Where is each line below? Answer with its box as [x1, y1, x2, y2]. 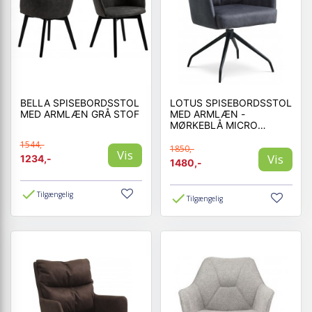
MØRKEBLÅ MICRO [169, 119, 258, 131]
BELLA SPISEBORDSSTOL [19, 97, 139, 109]
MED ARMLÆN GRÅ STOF [113, 108, 139, 120]
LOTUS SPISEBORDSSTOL [169, 97, 292, 109]
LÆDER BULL [169, 130, 232, 142]
